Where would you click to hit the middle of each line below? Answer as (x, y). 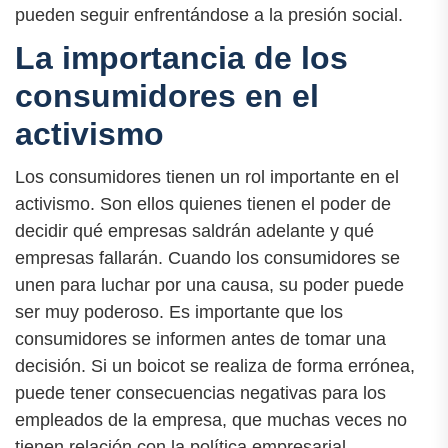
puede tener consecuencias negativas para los (200, 393)
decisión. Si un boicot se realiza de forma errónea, (215, 366)
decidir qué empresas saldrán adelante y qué (194, 231)
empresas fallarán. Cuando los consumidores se (207, 258)
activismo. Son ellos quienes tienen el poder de (203, 204)
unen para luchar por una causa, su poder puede (209, 285)
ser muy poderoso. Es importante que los (179, 312)
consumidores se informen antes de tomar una (200, 339)
